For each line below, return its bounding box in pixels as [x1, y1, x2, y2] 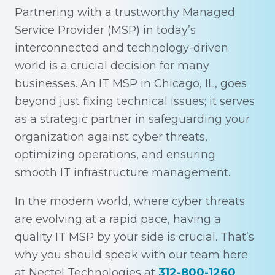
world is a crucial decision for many [15, 59, 209, 72]
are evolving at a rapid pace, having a [15, 212, 221, 226]
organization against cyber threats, [15, 130, 207, 144]
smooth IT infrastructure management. [15, 166, 230, 179]
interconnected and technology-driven [15, 41, 228, 55]
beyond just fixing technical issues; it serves [15, 95, 255, 108]
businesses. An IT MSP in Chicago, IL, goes [15, 77, 247, 90]
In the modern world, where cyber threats [15, 195, 245, 208]
